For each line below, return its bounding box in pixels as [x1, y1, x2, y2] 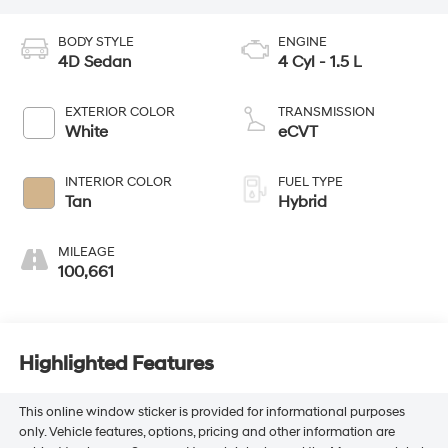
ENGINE [278, 33, 327, 50]
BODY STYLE [57, 33, 134, 50]
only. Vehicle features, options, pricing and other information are [18, 424, 395, 441]
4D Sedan [57, 51, 131, 72]
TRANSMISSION [278, 103, 375, 120]
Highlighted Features [18, 351, 214, 376]
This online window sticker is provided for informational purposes [18, 404, 405, 421]
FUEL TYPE [278, 173, 343, 190]
